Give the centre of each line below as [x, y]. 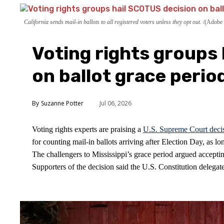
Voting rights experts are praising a [87, 129]
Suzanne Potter [62, 103]
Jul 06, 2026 [115, 103]
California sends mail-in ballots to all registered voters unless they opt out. [113, 22]
